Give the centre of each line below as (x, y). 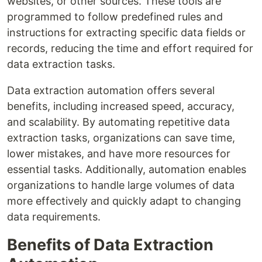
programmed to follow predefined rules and (115, 16)
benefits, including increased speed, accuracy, (121, 106)
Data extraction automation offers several (111, 90)
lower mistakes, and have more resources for (119, 153)
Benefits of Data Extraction (110, 244)
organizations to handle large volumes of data (121, 185)
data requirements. (54, 216)
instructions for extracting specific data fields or (126, 32)
